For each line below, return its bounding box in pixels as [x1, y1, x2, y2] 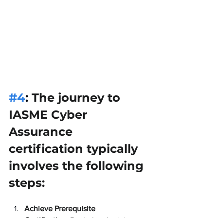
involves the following [9, 158, 147, 173]
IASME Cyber [9, 107, 91, 122]
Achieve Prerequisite [24, 204, 97, 213]
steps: [9, 175, 45, 190]
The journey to [32, 90, 124, 105]
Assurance [9, 124, 76, 139]
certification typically [9, 141, 141, 156]
